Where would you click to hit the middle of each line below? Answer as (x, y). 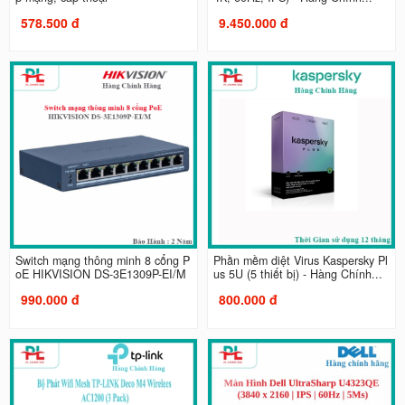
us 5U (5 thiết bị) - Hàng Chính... (298, 274)
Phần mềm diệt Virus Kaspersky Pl (301, 261)
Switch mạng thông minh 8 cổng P (102, 261)
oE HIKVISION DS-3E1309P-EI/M (100, 274)
